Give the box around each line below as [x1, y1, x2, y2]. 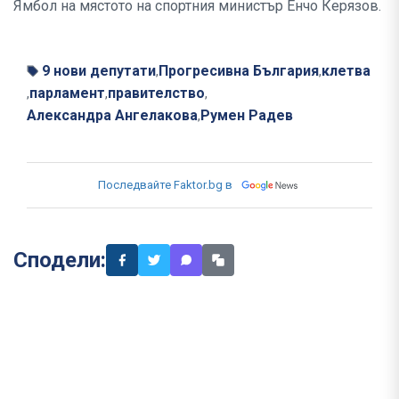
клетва [322, 62, 370, 80]
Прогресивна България [159, 62, 319, 80]
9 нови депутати [42, 62, 156, 80]
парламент [29, 85, 105, 102]
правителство [108, 85, 205, 102]
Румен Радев [200, 107, 293, 125]
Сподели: [13, 248, 106, 273]
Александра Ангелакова [27, 107, 198, 125]
